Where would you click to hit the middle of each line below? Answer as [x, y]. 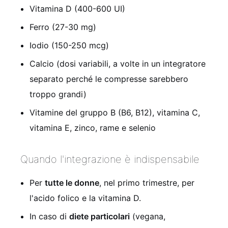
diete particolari [99, 216]
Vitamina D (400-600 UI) [77, 8]
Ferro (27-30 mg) [63, 27]
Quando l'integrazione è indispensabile [110, 159]
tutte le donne [72, 182]
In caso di [49, 216]
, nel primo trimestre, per [147, 182]
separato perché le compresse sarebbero [109, 79]
